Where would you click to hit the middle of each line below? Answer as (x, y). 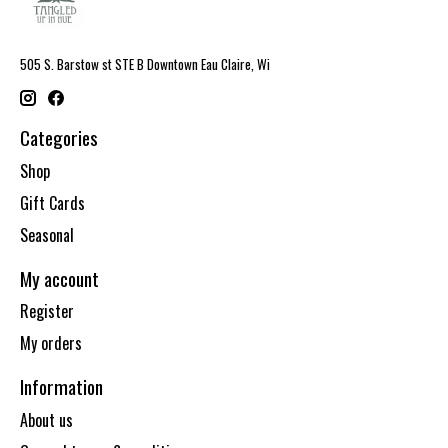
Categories (59, 138)
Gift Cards (52, 202)
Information (61, 387)
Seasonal (47, 234)
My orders (51, 343)
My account (59, 278)
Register (47, 311)
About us (46, 419)
